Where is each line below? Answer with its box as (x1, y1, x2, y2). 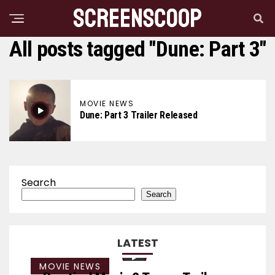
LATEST (117, 235, 158, 250)
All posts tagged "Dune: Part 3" (9, 36, 266, 62)
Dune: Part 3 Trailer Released (80, 109, 198, 121)
